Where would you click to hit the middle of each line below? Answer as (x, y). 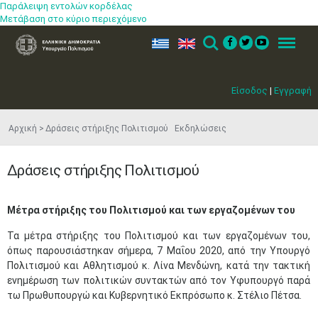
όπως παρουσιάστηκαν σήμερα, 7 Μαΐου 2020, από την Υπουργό (159, 251)
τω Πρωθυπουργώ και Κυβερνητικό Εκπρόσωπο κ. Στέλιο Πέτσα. (154, 295)
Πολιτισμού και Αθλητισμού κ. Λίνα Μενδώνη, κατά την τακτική (159, 265)
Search (210, 44)
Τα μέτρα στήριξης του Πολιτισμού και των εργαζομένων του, (159, 236)
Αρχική (23, 128)
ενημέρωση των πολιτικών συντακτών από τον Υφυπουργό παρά (159, 280)
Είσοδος (250, 91)
